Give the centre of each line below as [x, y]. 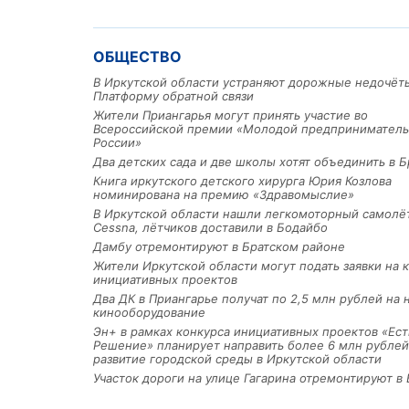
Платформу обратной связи [173, 96]
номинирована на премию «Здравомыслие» [224, 195]
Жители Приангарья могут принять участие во [231, 115]
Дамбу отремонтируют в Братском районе [219, 247]
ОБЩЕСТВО [137, 57]
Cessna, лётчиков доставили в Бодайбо [210, 228]
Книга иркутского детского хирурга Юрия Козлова [242, 181]
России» [117, 143]
